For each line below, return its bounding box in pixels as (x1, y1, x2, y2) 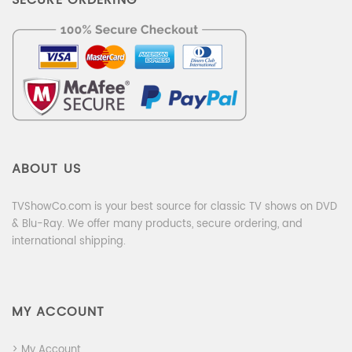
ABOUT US (12, 158, 81, 179)
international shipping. (12, 233, 126, 250)
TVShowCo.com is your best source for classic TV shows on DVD (12, 198, 337, 215)
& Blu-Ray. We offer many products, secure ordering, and (12, 215, 302, 233)
